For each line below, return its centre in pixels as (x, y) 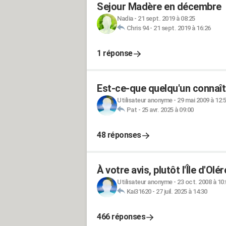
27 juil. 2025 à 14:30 (182, 191)
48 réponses (119, 135)
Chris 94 (137, 28)
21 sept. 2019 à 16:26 (182, 28)
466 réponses (121, 217)
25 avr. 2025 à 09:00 (167, 110)
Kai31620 (139, 191)
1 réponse (115, 53)
